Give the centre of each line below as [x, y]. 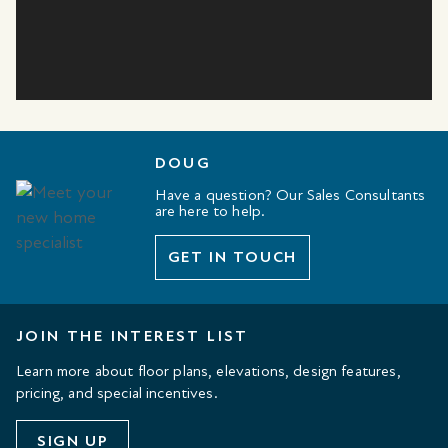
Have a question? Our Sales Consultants [290, 195]
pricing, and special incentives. [117, 393]
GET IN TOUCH [232, 257]
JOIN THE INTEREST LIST [132, 336]
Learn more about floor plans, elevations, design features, [208, 371]
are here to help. [210, 211]
